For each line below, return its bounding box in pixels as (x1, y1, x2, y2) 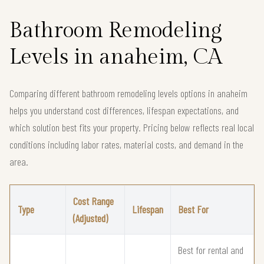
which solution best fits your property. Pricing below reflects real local (9, 120, 254, 134)
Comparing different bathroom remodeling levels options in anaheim (9, 86, 247, 100)
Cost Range (73, 194, 114, 207)
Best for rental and (178, 243, 243, 256)
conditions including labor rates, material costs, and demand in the (9, 137, 243, 151)
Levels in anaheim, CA (9, 44, 222, 70)
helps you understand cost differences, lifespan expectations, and (9, 103, 239, 117)
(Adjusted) (73, 211, 108, 225)
